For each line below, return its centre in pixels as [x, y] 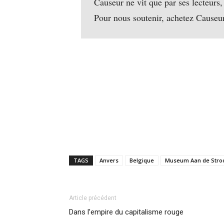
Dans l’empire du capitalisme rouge [126, 212]
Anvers [109, 160]
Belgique [142, 160]
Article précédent [93, 198]
